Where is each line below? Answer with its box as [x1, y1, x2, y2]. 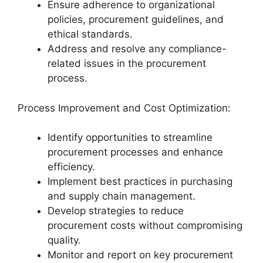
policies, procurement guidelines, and [48, 14, 224, 25]
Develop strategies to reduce [48, 205, 184, 217]
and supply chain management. [48, 190, 195, 202]
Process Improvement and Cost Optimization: [18, 102, 231, 114]
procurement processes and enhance [48, 146, 223, 158]
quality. [48, 234, 81, 246]
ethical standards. [48, 28, 133, 40]
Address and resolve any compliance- [48, 43, 227, 55]
